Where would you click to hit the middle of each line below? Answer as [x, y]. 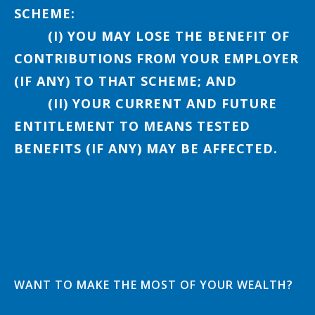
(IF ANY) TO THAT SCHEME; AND [126, 81]
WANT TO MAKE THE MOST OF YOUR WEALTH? [154, 284]
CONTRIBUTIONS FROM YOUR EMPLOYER [156, 58]
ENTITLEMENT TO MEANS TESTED [132, 126]
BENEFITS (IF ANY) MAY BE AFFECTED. [146, 148]
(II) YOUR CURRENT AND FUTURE [146, 103]
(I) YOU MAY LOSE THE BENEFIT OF [152, 36]
